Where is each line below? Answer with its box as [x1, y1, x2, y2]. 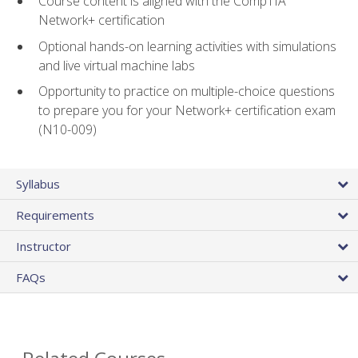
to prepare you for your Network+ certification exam [38, 101, 336, 120]
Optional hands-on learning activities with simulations [38, 37, 336, 55]
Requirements [16, 206, 94, 223]
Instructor [16, 237, 71, 254]
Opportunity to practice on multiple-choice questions [38, 82, 335, 101]
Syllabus [16, 175, 60, 192]
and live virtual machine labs [38, 56, 195, 74]
